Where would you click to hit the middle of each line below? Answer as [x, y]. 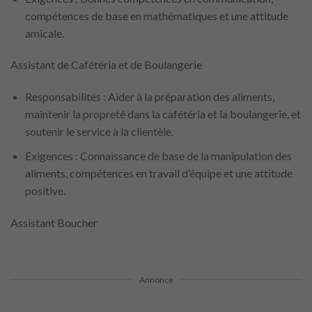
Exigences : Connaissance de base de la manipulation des [158, 155]
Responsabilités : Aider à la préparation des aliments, [149, 97]
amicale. [44, 33]
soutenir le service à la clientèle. [99, 132]
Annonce [156, 280]
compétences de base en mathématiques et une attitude [156, 15]
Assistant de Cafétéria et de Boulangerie [106, 65]
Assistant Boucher [54, 222]
